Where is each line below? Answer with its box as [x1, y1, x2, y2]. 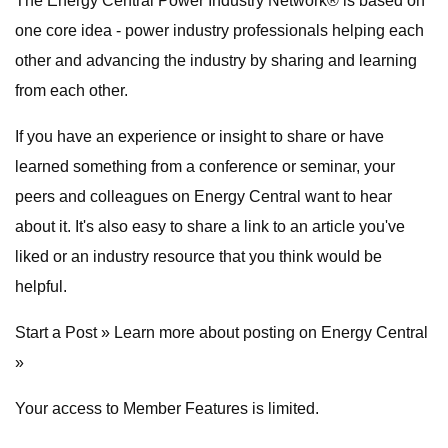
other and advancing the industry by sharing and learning [15, 52, 417, 69]
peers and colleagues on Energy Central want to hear [15, 188, 392, 205]
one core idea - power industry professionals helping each [15, 22, 424, 39]
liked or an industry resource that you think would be [15, 248, 382, 265]
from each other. [15, 82, 128, 99]
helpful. [15, 278, 67, 295]
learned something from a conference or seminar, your [15, 158, 395, 175]
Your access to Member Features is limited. [15, 400, 319, 417]
